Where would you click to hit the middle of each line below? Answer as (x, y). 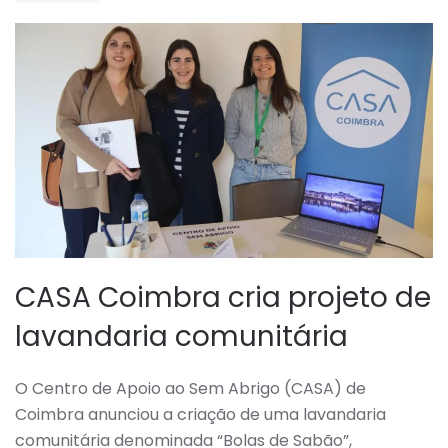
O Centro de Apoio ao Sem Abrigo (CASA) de (190, 389)
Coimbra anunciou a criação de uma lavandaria (200, 415)
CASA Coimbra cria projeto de (223, 298)
